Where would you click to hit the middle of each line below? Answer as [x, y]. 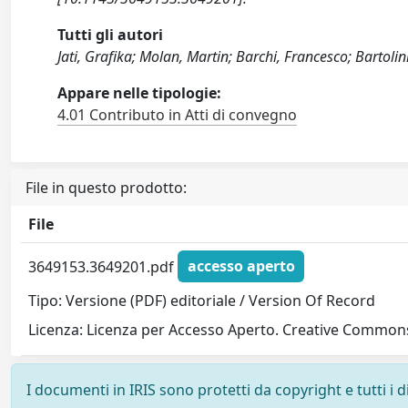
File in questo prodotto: [106, 187]
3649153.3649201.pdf [103, 266]
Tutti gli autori [111, 34]
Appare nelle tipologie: [140, 92]
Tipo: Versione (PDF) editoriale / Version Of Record [202, 300]
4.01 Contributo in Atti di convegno [178, 114]
